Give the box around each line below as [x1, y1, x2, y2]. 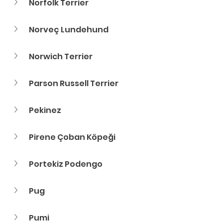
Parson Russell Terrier [29, 78, 118, 89]
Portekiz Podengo [29, 158, 103, 170]
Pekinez [29, 105, 61, 116]
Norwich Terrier [29, 51, 93, 62]
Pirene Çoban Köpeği [29, 131, 115, 143]
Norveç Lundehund [29, 24, 109, 35]
